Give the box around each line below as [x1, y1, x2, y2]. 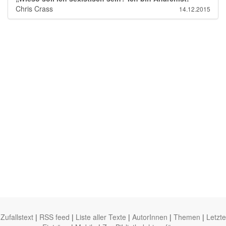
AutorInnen [132, 212, 167, 222]
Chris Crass [16, 4, 53, 14]
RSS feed [39, 212, 70, 222]
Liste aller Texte [75, 212, 126, 222]
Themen [173, 212, 200, 222]
